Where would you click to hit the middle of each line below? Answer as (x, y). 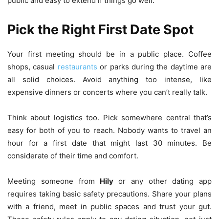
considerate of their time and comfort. (73, 156)
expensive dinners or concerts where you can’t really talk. (107, 92)
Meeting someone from (54, 181)
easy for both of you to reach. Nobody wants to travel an (109, 131)
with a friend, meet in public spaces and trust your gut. (109, 207)
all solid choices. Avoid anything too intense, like (109, 80)
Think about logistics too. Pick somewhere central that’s (109, 118)
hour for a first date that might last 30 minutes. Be (109, 143)
